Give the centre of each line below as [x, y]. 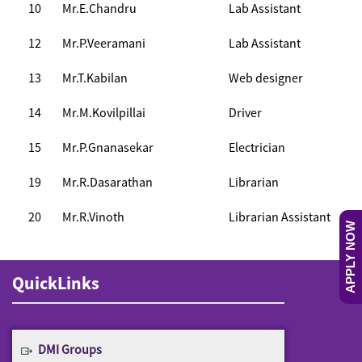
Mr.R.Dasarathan [107, 182]
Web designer [266, 78]
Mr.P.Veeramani [104, 43]
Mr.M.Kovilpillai [104, 112]
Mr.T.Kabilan [95, 78]
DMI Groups [70, 349]
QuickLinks [56, 283]
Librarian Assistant [280, 217]
